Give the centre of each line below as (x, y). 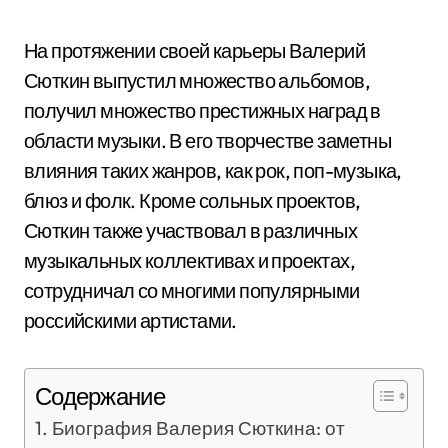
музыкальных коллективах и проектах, (189, 260)
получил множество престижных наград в (202, 110)
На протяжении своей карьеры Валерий (194, 50)
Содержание (100, 396)
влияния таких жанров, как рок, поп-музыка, (213, 170)
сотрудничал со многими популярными (192, 290)
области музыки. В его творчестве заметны (207, 140)
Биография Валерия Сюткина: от (198, 428)
